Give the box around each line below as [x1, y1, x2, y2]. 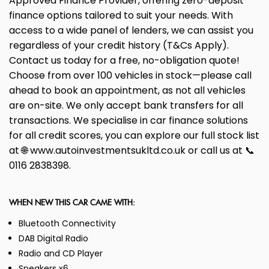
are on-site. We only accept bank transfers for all [9, 98, 243, 113]
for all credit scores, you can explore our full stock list [9, 128, 259, 143]
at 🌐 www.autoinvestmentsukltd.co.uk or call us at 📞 [9, 144, 255, 158]
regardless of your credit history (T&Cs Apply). [9, 38, 229, 53]
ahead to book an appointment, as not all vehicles [9, 83, 246, 98]
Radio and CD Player [19, 247, 103, 260]
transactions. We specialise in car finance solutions [9, 113, 248, 128]
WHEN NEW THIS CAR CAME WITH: [9, 199, 135, 208]
